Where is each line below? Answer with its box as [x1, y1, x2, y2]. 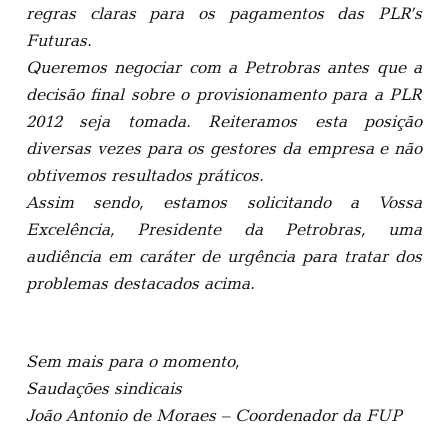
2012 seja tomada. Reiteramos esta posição [26, 110, 422, 131]
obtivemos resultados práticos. [26, 164, 264, 185]
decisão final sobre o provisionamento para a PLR [26, 83, 422, 104]
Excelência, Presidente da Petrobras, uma [26, 218, 422, 239]
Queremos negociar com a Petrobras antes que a [26, 56, 422, 77]
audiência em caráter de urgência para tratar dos [26, 245, 422, 266]
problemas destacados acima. [26, 272, 255, 293]
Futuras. [26, 29, 92, 50]
